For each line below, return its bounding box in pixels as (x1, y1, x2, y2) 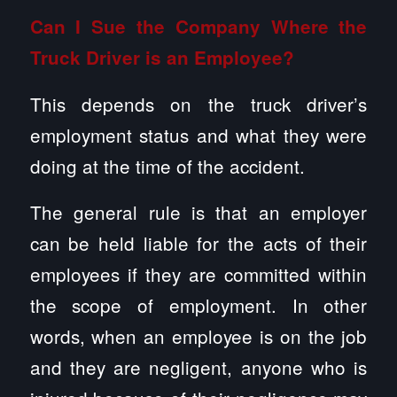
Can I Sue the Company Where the (29, 13, 368, 40)
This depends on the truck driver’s (29, 90, 368, 117)
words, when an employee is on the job (29, 323, 368, 350)
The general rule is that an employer (29, 198, 368, 226)
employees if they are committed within (29, 261, 368, 288)
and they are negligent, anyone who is (29, 354, 368, 381)
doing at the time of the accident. (29, 152, 305, 179)
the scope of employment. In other (29, 292, 368, 319)
